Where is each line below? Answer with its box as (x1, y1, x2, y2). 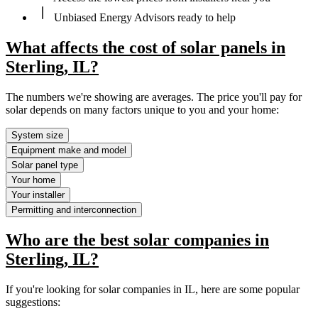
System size (11, 129, 63, 141)
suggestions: (6, 296, 60, 309)
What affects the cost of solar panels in (6, 38, 285, 57)
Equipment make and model (11, 144, 126, 155)
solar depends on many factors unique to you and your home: (6, 103, 279, 116)
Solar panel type (11, 159, 78, 170)
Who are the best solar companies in (6, 231, 269, 250)
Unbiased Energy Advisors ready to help (51, 11, 236, 23)
